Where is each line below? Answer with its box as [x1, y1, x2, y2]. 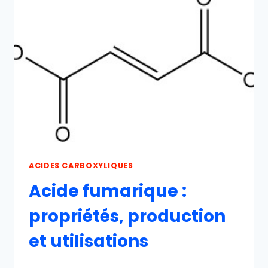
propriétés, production [29, 205, 226, 229]
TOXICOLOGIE [90, 14, 157, 26]
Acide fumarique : [29, 179, 187, 203]
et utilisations [29, 230, 148, 254]
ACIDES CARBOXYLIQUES [29, 160, 133, 170]
